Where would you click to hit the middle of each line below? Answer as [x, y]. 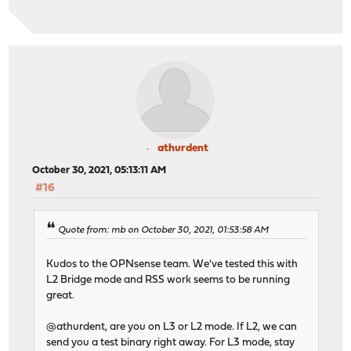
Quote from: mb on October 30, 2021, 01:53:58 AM [164, 230]
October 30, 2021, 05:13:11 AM [100, 171]
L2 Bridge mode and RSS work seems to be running [168, 280]
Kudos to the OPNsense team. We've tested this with [172, 264]
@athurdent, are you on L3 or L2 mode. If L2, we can [172, 327]
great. [61, 295]
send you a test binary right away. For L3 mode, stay [171, 342]
